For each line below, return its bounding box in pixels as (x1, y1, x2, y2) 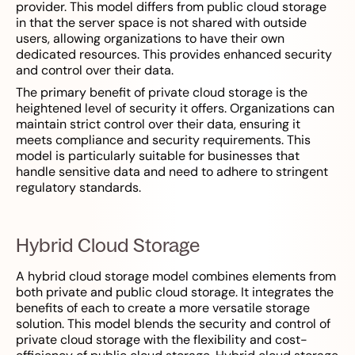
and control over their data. (16, 62, 174, 79)
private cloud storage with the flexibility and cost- (16, 331, 307, 349)
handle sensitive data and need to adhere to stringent (16, 163, 328, 181)
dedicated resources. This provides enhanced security (16, 46, 332, 63)
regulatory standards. (16, 179, 141, 197)
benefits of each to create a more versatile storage (16, 300, 310, 317)
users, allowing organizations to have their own (16, 30, 284, 48)
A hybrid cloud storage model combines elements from (16, 268, 336, 285)
